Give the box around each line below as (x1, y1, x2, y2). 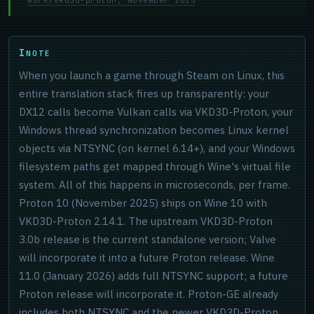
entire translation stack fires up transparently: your (19, 87, 269, 100)
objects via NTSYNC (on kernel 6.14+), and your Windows (19, 142, 295, 155)
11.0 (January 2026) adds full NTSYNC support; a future (19, 269, 288, 282)
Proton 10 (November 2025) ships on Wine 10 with (19, 196, 267, 210)
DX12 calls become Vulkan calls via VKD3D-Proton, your (19, 105, 293, 118)
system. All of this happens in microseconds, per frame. (19, 178, 290, 191)
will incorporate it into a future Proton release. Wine (19, 251, 275, 264)
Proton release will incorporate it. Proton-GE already (19, 287, 278, 301)
